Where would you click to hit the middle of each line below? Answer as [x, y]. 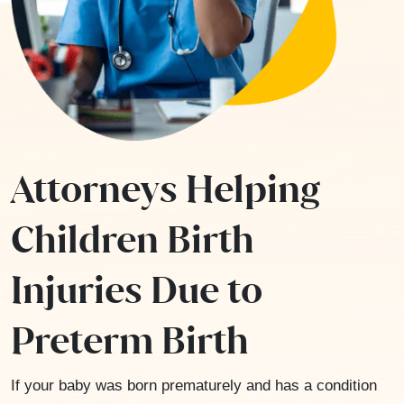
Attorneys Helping [165, 188]
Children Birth [133, 239]
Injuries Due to [137, 289]
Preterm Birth [130, 340]
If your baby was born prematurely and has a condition [194, 385]
